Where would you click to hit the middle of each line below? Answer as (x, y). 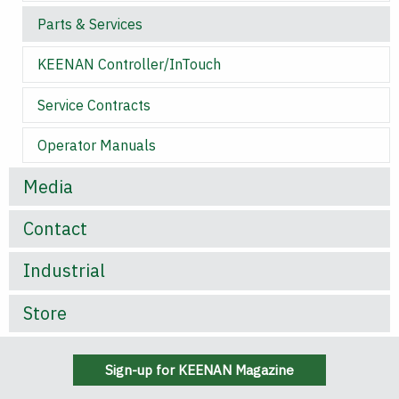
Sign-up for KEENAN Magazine (199, 370)
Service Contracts (94, 105)
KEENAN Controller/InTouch (129, 65)
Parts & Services (90, 24)
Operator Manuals (97, 146)
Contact (55, 228)
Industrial (64, 271)
